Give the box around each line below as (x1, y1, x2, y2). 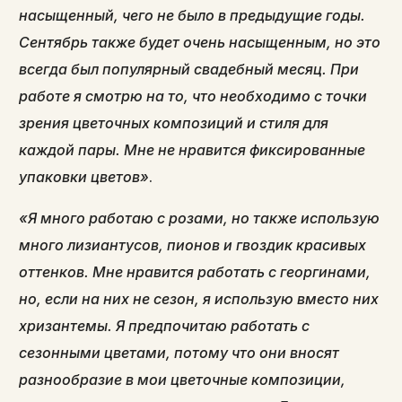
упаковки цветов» (19, 167, 150, 186)
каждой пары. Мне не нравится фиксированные (19, 140, 366, 159)
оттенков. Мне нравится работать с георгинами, (19, 262, 371, 281)
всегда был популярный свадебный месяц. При (19, 59, 360, 78)
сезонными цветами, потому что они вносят (19, 343, 340, 362)
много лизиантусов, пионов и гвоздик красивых (19, 235, 367, 254)
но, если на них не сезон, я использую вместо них (19, 289, 380, 308)
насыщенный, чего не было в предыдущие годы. (19, 5, 366, 24)
